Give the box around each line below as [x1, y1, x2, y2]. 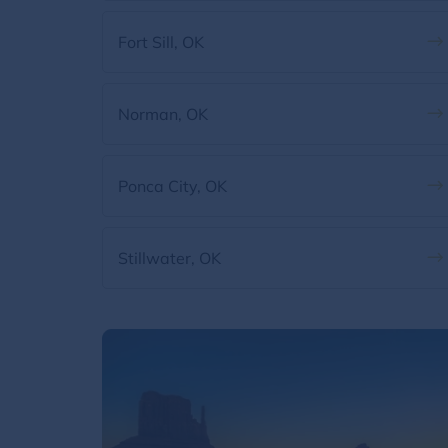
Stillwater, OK [118, 248, 221, 268]
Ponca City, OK [118, 176, 227, 196]
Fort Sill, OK [118, 32, 204, 52]
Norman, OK [118, 104, 208, 124]
